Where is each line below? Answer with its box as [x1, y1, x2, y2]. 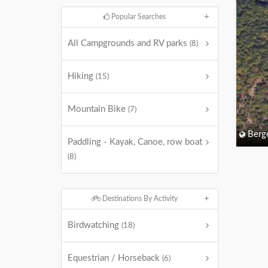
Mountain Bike [68, 105, 128, 114]
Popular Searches [109, 13, 166, 20]
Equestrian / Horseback [68, 254, 162, 263]
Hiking [68, 72, 96, 81]
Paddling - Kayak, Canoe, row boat [68, 138, 202, 147]
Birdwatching [68, 221, 121, 230]
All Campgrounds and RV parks [68, 39, 190, 48]
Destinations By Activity [100, 195, 178, 202]
